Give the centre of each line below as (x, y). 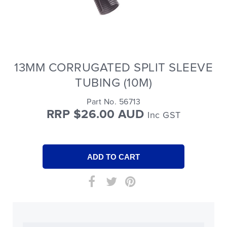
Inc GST (164, 116)
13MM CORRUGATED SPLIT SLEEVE (113, 68)
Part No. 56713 (113, 102)
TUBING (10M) (113, 83)
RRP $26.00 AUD (97, 115)
